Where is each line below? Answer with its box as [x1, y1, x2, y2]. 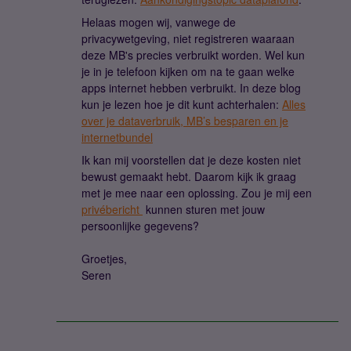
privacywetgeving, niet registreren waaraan [81, 31, 295, 46]
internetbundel [81, 129, 153, 145]
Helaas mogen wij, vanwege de [81, 14, 236, 30]
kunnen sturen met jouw [143, 201, 265, 217]
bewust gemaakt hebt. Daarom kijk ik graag [81, 168, 296, 184]
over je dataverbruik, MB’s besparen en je [81, 113, 288, 128]
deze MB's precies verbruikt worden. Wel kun [81, 47, 305, 63]
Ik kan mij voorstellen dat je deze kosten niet [81, 152, 301, 168]
